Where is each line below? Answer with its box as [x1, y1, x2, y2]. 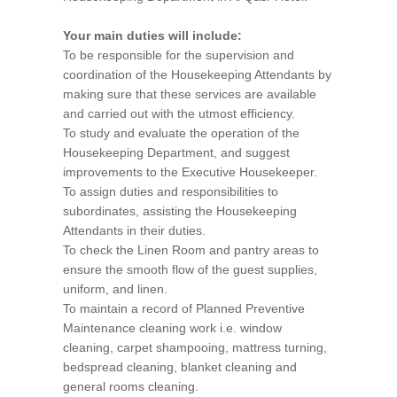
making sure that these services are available [63, 87, 316, 102]
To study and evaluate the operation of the [63, 126, 300, 141]
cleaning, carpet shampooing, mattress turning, [63, 340, 327, 355]
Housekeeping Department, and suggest [63, 145, 290, 160]
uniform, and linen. [63, 282, 167, 297]
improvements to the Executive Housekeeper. [63, 165, 317, 180]
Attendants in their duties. [63, 223, 206, 238]
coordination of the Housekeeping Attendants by [63, 67, 331, 82]
